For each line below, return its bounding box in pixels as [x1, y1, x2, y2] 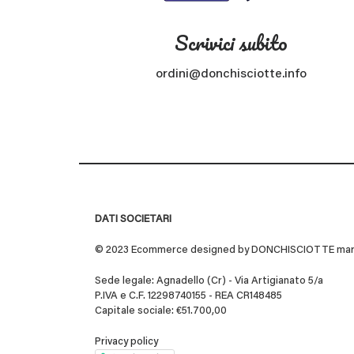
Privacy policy [95, 337, 158, 348]
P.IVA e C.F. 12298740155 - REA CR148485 [95, 291, 282, 302]
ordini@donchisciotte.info [155, 68, 307, 81]
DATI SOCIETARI [95, 214, 171, 225]
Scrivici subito [174, 26, 288, 60]
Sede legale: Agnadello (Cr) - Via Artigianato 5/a [95, 276, 323, 287]
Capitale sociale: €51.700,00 [95, 306, 227, 317]
